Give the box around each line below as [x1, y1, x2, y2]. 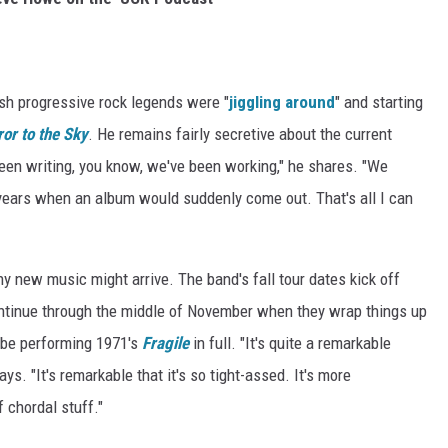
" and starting [335, 91, 423, 112]
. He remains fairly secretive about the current [88, 123, 392, 144]
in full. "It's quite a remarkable [189, 332, 391, 353]
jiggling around [229, 91, 335, 112]
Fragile [142, 332, 189, 353]
